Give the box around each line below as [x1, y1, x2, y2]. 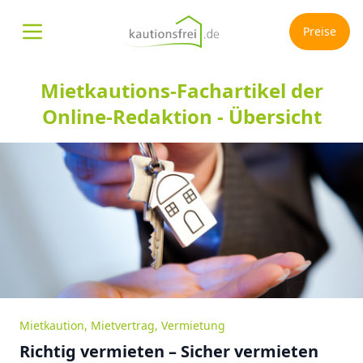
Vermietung [161, 318, 225, 333]
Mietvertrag [91, 318, 155, 333]
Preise [302, 23, 336, 39]
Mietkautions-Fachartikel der [40, 77, 323, 104]
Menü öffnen [31, 31, 111, 49]
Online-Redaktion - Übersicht [41, 103, 322, 130]
